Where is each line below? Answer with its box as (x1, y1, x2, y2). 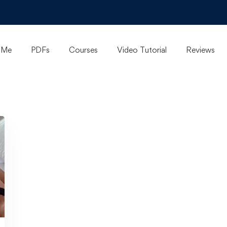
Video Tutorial (117, 45, 167, 55)
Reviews (186, 45, 215, 55)
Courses (69, 45, 98, 55)
